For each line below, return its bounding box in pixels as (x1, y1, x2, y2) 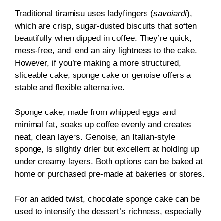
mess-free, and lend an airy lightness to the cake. (15, 45, 197, 55)
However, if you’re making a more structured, (15, 58, 181, 68)
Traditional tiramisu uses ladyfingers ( (15, 8, 153, 18)
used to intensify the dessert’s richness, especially (15, 206, 202, 216)
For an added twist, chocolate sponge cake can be (15, 194, 200, 204)
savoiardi (153, 8, 187, 18)
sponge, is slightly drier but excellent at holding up (15, 145, 199, 154)
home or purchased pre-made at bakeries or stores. (15, 169, 205, 179)
